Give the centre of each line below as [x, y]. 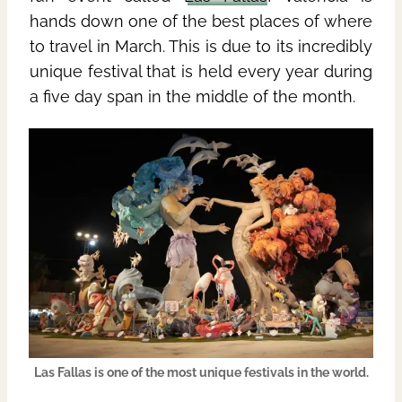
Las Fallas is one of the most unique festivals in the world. [201, 372]
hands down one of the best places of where [201, 22]
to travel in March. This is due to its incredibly [201, 47]
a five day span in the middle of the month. [192, 97]
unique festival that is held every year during [201, 72]
